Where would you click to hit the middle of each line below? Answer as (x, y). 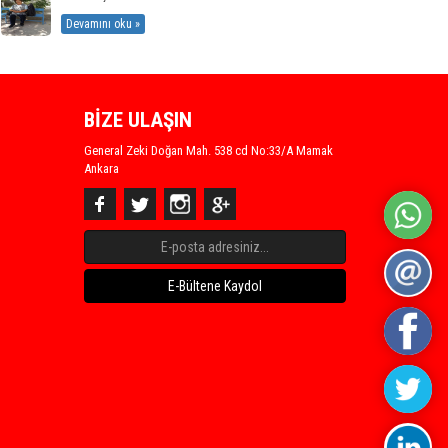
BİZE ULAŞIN (137, 120)
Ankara (101, 168)
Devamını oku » (103, 24)
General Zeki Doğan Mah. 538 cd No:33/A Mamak (208, 150)
